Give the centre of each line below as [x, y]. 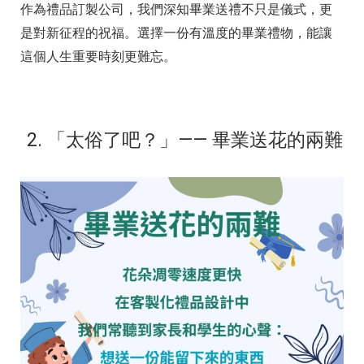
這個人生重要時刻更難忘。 [98, 57]
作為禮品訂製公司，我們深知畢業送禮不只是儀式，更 [176, 10]
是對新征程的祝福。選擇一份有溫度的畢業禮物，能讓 [176, 33]
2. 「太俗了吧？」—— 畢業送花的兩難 [185, 140]
